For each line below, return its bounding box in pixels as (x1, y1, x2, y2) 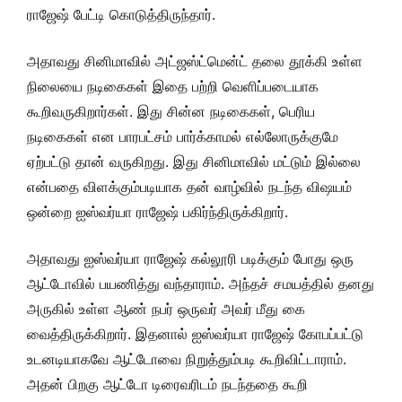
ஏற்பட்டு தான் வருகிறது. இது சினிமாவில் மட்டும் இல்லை (27, 153, 361, 170)
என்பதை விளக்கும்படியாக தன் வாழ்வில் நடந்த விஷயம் (27, 178, 352, 196)
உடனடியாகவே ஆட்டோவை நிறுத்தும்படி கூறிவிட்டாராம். (27, 350, 346, 368)
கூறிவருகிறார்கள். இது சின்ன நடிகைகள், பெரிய (27, 102, 315, 120)
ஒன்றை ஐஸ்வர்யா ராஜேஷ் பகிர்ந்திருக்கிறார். (27, 203, 288, 221)
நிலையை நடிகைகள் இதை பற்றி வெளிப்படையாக (27, 77, 319, 95)
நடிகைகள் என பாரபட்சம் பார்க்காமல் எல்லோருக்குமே (27, 127, 338, 145)
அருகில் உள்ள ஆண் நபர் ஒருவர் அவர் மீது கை (27, 300, 305, 318)
